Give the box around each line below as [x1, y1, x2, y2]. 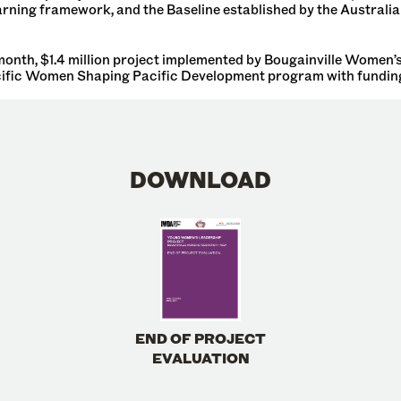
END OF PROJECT [135, 328, 266, 348]
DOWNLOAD [130, 164, 271, 194]
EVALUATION [151, 348, 250, 368]
